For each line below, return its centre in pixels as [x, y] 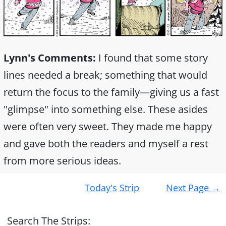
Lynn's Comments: [50, 58]
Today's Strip [112, 187]
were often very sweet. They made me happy [108, 126]
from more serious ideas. [62, 160]
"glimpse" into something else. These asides [106, 109]
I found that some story [152, 58]
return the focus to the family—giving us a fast [111, 92]
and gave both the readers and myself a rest [106, 143]
